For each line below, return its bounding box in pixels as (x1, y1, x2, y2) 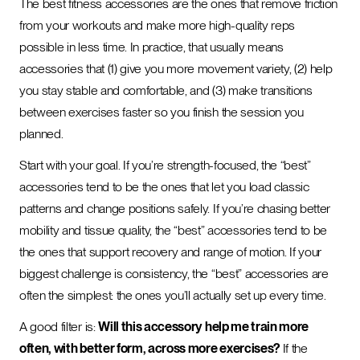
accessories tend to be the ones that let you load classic (19, 179, 309, 194)
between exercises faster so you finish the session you (19, 104, 304, 120)
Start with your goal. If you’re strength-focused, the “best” (19, 157, 311, 173)
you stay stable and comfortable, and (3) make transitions (19, 83, 313, 98)
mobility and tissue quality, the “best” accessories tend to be (19, 223, 328, 238)
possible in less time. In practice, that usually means (19, 39, 284, 55)
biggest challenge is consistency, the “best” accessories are (19, 266, 329, 281)
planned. (19, 126, 63, 141)
